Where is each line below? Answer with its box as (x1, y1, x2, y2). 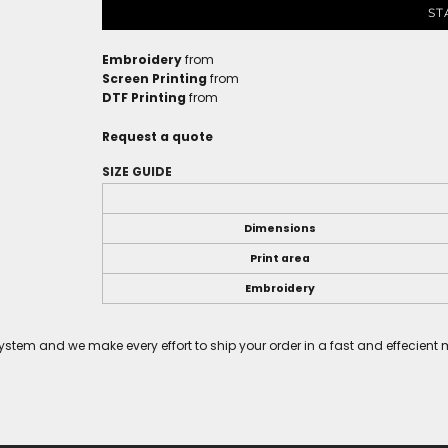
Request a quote (102, 128, 213, 146)
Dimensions (243, 221, 316, 237)
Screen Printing (102, 70, 207, 88)
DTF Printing (102, 89, 186, 107)
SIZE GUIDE (102, 163, 172, 181)
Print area (249, 251, 310, 267)
